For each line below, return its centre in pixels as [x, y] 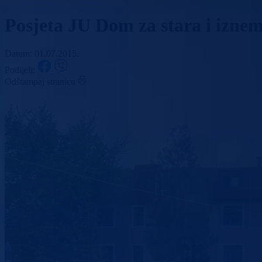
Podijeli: [21, 70]
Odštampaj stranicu [40, 82]
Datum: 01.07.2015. [42, 54]
